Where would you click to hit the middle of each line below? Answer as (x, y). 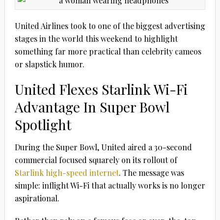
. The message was (151, 172)
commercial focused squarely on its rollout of (96, 160)
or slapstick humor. (49, 64)
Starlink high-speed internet (67, 172)
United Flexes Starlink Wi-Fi (101, 89)
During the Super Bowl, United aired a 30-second (103, 147)
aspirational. (37, 198)
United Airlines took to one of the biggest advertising (110, 26)
